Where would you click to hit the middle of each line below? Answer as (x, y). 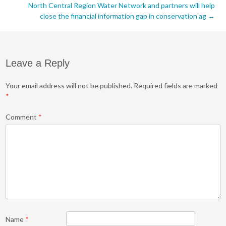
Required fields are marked (176, 86)
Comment (22, 117)
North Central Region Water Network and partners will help (121, 5)
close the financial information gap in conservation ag (124, 16)
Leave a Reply (38, 63)
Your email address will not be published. (69, 86)
